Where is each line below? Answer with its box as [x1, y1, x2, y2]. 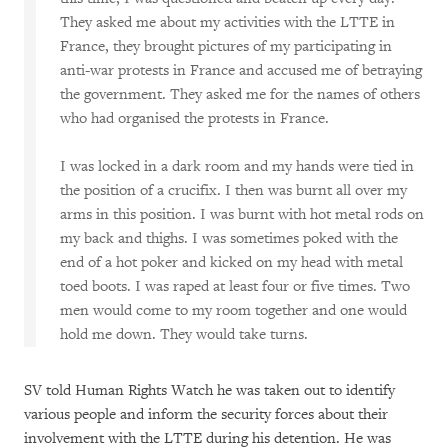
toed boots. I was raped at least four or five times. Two [60, 277, 410, 296]
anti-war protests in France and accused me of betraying [60, 61, 422, 80]
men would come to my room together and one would [60, 301, 407, 320]
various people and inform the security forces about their [24, 405, 388, 424]
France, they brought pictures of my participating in [60, 37, 392, 56]
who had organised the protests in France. [60, 109, 337, 128]
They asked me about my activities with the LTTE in [60, 13, 395, 32]
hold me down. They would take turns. [60, 325, 308, 344]
